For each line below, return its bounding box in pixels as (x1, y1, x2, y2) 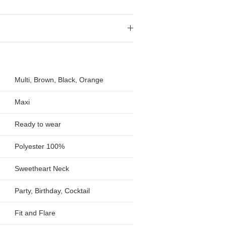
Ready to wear (15, 120, 62, 129)
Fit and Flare (15, 209, 56, 217)
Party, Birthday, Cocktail (15, 187, 90, 195)
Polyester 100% (15, 142, 65, 151)
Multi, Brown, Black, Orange (15, 76, 104, 84)
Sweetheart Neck (15, 164, 70, 173)
